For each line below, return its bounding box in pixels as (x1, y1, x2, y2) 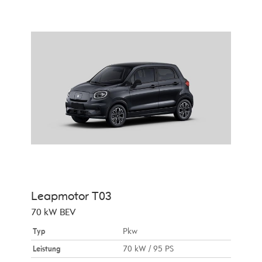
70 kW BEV (30, 206, 76, 219)
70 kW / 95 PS (123, 244, 174, 254)
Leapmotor (30, 189, 89, 204)
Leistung (32, 244, 60, 254)
